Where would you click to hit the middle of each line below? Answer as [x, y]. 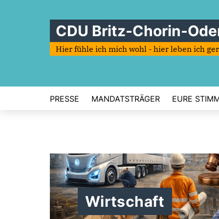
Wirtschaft [125, 201]
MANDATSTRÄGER [126, 99]
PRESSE [65, 99]
